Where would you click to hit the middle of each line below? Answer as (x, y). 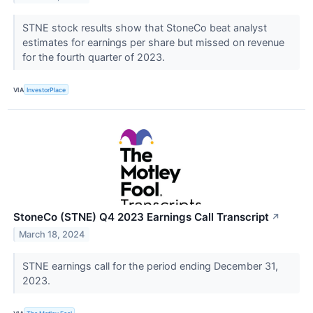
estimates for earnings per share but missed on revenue (153, 43)
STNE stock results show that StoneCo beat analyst (144, 28)
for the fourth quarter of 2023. (95, 57)
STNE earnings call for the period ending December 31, (150, 266)
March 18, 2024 (52, 235)
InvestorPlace (46, 89)
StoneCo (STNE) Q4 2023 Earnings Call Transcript (141, 217)
